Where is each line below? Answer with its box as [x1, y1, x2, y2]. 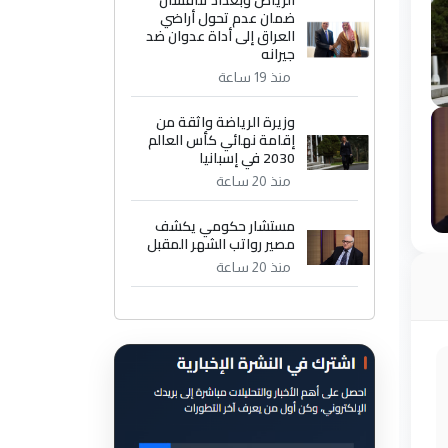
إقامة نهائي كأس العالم [148, 127, 296, 154]
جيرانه [261, 41, 296, 68]
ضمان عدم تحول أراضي [160, 5, 296, 32]
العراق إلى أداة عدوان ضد [146, 23, 296, 50]
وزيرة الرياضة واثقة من [156, 109, 296, 136]
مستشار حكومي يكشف [155, 213, 296, 240]
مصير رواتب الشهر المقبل [147, 231, 296, 258]
